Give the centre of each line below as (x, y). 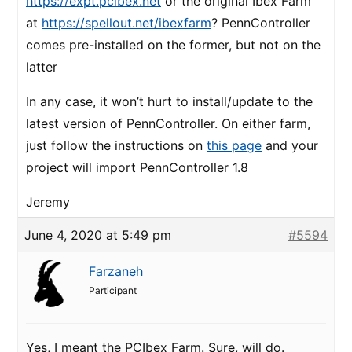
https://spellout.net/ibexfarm (126, 23)
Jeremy (48, 202)
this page (234, 145)
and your (290, 145)
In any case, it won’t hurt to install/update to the (169, 101)
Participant (113, 290)
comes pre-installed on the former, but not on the (173, 45)
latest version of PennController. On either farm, (168, 123)
